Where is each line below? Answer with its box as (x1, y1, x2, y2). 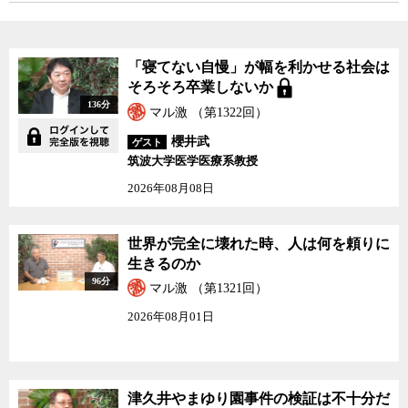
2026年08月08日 (127, 181, 214, 195)
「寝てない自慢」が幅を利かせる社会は (127, 59, 390, 75)
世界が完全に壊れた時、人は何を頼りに (127, 236, 390, 251)
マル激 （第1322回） (146, 106, 268, 119)
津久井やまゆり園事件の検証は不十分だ (127, 391, 390, 406)
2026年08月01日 (127, 310, 214, 323)
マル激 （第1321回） (146, 281, 268, 295)
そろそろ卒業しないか (127, 79, 277, 95)
